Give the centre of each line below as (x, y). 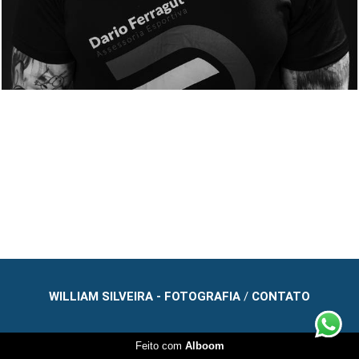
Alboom (204, 346)
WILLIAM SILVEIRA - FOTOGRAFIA (145, 296)
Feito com (160, 346)
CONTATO (281, 296)
